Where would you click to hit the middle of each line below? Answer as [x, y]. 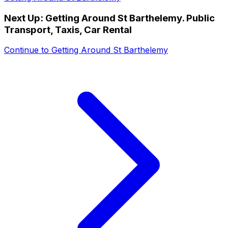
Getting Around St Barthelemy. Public [130, 18]
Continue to [28, 50]
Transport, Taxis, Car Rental [68, 30]
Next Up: [25, 18]
